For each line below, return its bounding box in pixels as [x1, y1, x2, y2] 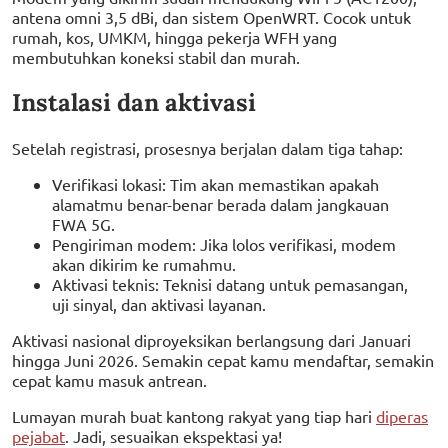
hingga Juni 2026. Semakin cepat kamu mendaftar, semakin [12, 349, 434, 370]
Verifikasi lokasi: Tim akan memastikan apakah [52, 173, 379, 194]
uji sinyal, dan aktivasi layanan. [52, 293, 266, 314]
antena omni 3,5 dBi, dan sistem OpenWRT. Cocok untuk [12, 6, 411, 27]
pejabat [12, 425, 65, 446]
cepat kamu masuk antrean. [12, 369, 207, 390]
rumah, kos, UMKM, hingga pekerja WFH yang [12, 26, 337, 47]
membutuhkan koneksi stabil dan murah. [12, 46, 300, 67]
